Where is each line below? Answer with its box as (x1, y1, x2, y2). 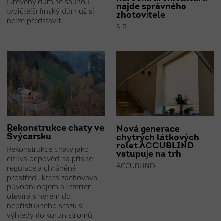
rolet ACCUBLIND (116, 142, 194, 150)
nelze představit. (6, 17, 63, 25)
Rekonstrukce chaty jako (6, 146, 89, 154)
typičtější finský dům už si (6, 7, 94, 16)
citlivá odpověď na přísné (6, 155, 93, 163)
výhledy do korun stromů (6, 211, 92, 220)
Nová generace (116, 125, 180, 134)
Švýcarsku (6, 133, 51, 142)
